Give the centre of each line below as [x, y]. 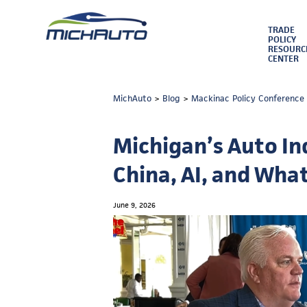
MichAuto [133, 99]
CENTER [283, 59]
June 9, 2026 [134, 205]
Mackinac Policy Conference [248, 99]
